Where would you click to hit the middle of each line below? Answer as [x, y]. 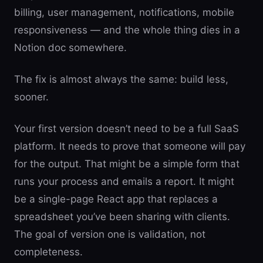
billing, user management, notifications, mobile [124, 12]
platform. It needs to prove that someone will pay [130, 146]
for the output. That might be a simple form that [127, 164]
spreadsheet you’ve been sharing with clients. [122, 217]
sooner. [31, 97]
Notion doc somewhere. [70, 48]
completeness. [48, 252]
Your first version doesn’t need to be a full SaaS [127, 129]
